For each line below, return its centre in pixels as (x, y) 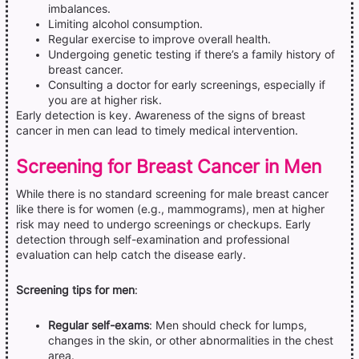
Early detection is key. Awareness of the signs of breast (161, 115)
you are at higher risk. (105, 100)
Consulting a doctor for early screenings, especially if (187, 85)
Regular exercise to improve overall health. (159, 39)
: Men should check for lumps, (228, 325)
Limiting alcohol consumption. (125, 24)
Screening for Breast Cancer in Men (169, 166)
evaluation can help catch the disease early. (131, 254)
